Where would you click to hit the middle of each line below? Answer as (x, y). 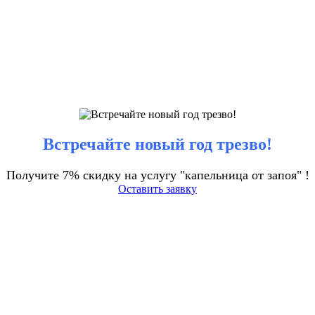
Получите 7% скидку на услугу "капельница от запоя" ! (157, 175)
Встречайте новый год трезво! (157, 144)
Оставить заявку (157, 188)
